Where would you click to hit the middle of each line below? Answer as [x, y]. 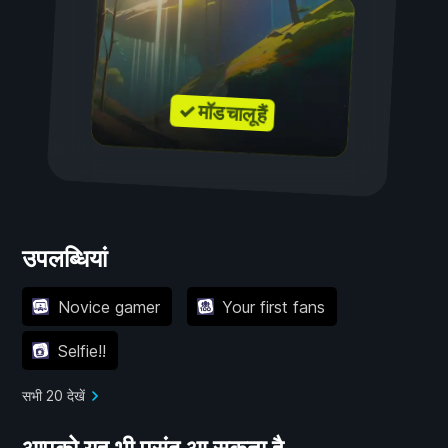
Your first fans [273, 306]
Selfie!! [81, 350]
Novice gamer [108, 306]
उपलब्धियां [64, 259]
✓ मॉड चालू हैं [222, 113]
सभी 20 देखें [53, 396]
